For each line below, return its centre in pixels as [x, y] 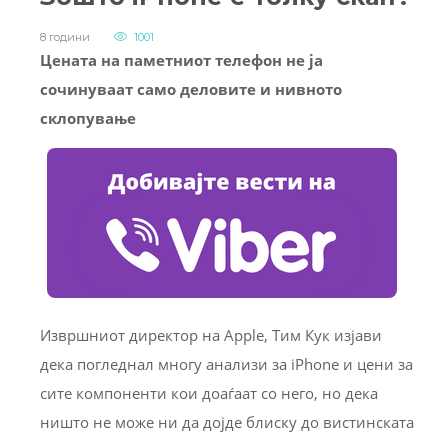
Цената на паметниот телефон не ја [181, 60]
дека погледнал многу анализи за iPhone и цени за [226, 364]
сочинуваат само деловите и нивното [191, 89]
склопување [88, 118]
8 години [65, 37]
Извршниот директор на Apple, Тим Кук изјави [211, 335]
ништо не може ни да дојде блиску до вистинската [227, 422]
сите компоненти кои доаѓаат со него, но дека [209, 393]
